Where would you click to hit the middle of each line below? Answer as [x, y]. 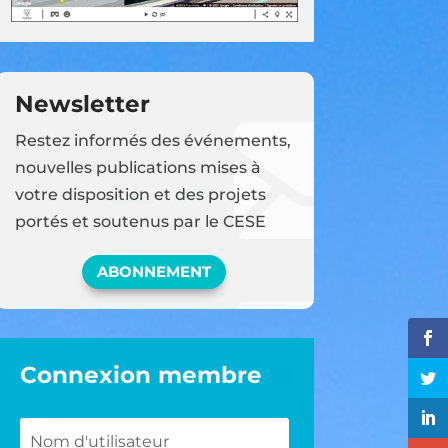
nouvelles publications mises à [137, 167]
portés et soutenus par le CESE [140, 221]
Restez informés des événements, [152, 140]
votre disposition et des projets [140, 194]
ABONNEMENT [154, 272]
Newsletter [82, 103]
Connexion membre [140, 375]
